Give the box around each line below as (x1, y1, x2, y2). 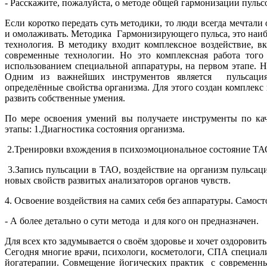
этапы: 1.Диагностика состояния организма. (5, 124, 185, 135)
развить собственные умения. (5, 93, 125, 104)
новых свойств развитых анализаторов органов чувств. (5, 175, 231, 186)
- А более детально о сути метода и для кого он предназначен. (5, 216, 259, 226)
